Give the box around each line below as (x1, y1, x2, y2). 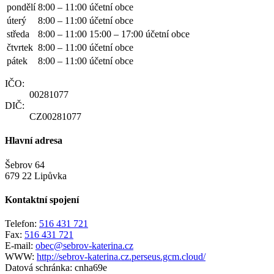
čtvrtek (7, 42, 33, 53)
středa (7, 29, 29, 40)
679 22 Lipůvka (5, 170, 67, 181)
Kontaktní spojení (5, 194, 79, 205)
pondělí (7, 2, 35, 13)
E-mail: (5, 240, 35, 251)
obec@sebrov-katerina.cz (35, 240, 133, 251)
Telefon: (5, 218, 39, 229)
